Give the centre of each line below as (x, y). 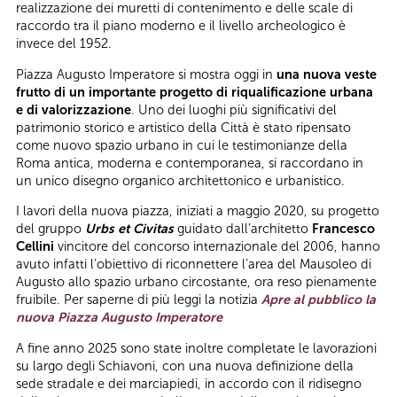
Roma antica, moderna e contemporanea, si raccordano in (190, 163)
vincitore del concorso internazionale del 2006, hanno (217, 247)
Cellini (35, 247)
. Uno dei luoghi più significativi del (234, 109)
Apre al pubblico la (319, 300)
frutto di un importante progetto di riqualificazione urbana (195, 92)
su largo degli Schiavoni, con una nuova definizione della (185, 366)
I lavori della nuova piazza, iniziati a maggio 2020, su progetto (198, 211)
